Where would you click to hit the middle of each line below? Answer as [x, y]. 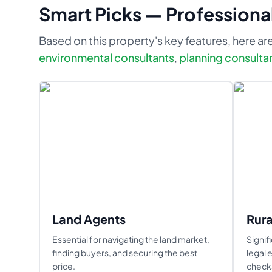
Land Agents [89, 219]
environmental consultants [107, 57]
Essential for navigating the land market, [131, 239]
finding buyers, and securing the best [125, 253]
